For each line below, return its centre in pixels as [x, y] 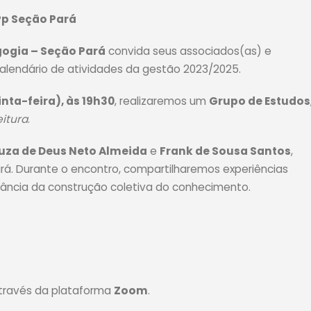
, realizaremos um [162, 101]
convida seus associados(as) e [188, 51]
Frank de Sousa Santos [225, 151]
